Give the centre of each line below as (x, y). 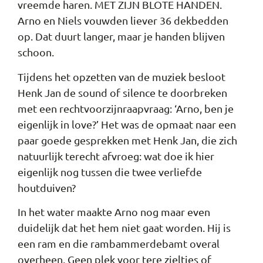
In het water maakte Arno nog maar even (114, 211)
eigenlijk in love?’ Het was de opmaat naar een (127, 124)
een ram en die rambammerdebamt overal (119, 243)
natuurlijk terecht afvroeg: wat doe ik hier (116, 156)
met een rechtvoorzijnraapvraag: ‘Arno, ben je (126, 108)
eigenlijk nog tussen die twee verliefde (110, 171)
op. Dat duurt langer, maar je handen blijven (121, 36)
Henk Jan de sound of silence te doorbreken (122, 92)
